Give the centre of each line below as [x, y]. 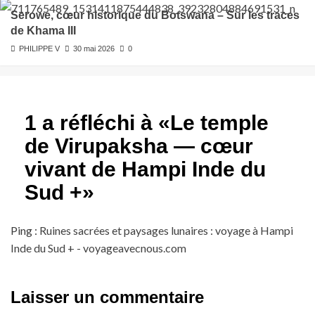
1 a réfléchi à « [97, 123]
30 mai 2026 [94, 49]
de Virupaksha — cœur [139, 146]
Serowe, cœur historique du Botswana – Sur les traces [155, 15]
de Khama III [43, 31]
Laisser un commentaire [107, 297]
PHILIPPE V [39, 49]
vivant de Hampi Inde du [145, 169]
